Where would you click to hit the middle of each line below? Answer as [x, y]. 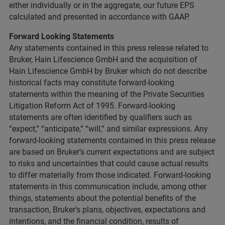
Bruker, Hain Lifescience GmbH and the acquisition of [103, 60]
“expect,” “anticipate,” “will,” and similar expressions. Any [108, 129]
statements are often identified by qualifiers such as [100, 117]
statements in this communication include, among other [108, 187]
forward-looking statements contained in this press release [112, 140]
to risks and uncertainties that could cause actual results [109, 163]
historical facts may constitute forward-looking [92, 83]
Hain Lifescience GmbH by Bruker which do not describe [108, 71]
